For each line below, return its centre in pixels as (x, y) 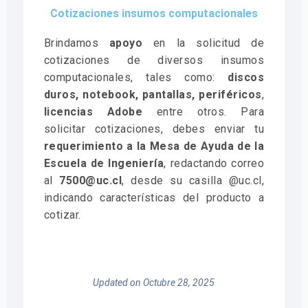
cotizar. (62, 215)
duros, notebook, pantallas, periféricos (153, 95)
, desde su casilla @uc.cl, (193, 180)
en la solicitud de (203, 43)
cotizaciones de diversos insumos (154, 60)
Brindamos (76, 43)
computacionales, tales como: (136, 77)
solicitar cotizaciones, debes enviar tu (154, 129)
